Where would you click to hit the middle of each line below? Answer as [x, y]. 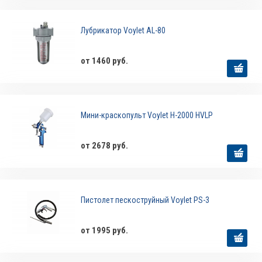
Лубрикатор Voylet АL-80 [123, 31]
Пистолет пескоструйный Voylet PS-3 [145, 200]
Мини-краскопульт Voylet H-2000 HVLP [147, 116]
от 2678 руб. [105, 146]
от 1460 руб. [105, 61]
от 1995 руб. [105, 231]
